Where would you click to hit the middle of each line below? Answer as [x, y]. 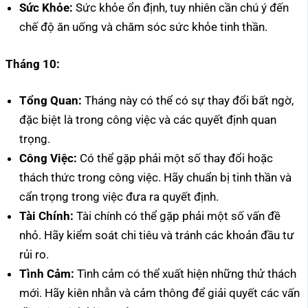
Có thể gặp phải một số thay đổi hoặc [175, 158]
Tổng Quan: [51, 101]
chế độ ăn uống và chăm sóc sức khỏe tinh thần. [143, 27]
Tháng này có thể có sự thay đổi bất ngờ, [188, 101]
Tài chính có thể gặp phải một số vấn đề [177, 216]
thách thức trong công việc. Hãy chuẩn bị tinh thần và [155, 178]
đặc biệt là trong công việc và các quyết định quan [148, 120]
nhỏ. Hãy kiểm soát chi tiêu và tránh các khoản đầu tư [157, 235]
